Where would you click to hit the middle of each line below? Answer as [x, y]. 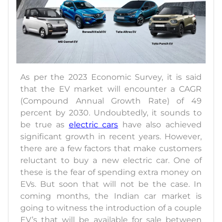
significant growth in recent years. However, [111, 136]
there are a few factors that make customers [111, 148]
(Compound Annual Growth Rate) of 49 [111, 101]
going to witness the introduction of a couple [111, 208]
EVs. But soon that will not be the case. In [111, 184]
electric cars [93, 124]
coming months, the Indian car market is [111, 196]
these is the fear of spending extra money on [111, 172]
